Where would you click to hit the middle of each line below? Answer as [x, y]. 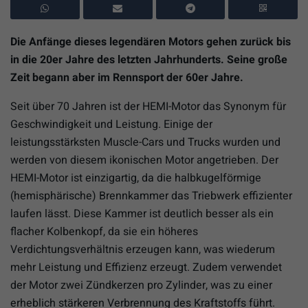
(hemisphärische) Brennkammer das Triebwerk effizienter [151, 196]
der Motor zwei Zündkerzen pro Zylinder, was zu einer [141, 285]
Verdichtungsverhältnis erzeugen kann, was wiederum [143, 249]
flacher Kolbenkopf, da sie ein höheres [104, 231]
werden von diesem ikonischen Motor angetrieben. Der [144, 160]
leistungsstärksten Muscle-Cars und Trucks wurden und [145, 142]
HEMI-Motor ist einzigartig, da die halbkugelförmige [136, 178]
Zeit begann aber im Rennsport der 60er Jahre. [127, 77]
